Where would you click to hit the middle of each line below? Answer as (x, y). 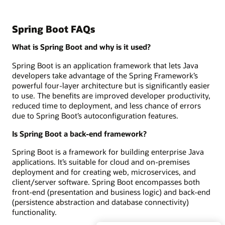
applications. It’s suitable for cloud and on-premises (101, 162)
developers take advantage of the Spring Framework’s (105, 75)
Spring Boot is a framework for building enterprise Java (108, 152)
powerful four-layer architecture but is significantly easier (111, 85)
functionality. (34, 212)
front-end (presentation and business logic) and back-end (111, 192)
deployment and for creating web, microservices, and (104, 172)
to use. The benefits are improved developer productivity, (111, 95)
